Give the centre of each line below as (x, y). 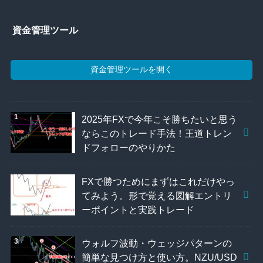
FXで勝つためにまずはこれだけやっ (159, 181)
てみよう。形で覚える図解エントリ (157, 195)
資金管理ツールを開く (131, 70)
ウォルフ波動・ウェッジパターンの (157, 243)
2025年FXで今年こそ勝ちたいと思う (160, 119)
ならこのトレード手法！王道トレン (157, 133)
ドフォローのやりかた (129, 147)
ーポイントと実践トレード (138, 209)
